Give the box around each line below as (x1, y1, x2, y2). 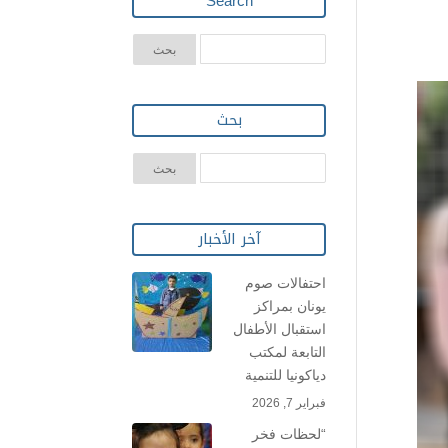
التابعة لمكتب (249, 344, 326, 360)
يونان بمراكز (254, 298, 326, 314)
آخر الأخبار (197, 225, 261, 253)
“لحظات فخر (252, 426, 326, 442)
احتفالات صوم (245, 275, 326, 291)
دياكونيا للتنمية (245, 367, 326, 383)
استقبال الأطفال (233, 321, 326, 337)
